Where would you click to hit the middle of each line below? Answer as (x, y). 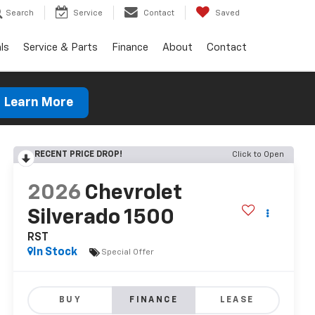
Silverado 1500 (101, 218)
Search (20, 13)
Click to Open (258, 155)
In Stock (56, 253)
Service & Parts (60, 48)
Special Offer (128, 252)
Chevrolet (134, 194)
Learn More (38, 102)
